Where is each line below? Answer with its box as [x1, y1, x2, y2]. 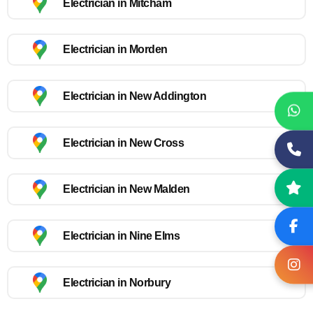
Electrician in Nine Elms [63, 230, 180, 242]
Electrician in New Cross [63, 136, 184, 149]
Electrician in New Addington [63, 90, 206, 103]
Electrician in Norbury [63, 276, 170, 289]
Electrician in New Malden [63, 183, 190, 196]
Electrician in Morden [63, 43, 168, 56]
